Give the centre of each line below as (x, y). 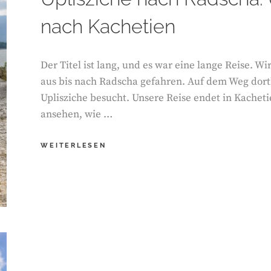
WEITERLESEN (73, 145)
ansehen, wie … (77, 114)
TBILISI (122, 205)
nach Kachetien (108, 26)
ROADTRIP (129, 157)
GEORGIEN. (131, 181)
